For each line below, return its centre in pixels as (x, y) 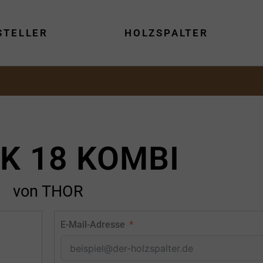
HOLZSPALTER (166, 33)
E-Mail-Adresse (92, 225)
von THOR (48, 192)
